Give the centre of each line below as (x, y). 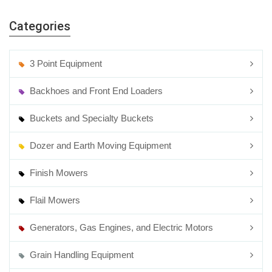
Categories (40, 26)
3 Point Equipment (65, 63)
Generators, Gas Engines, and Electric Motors (121, 227)
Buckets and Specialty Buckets (91, 118)
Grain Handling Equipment (81, 255)
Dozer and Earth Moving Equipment (100, 145)
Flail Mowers (54, 200)
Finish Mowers (58, 173)
